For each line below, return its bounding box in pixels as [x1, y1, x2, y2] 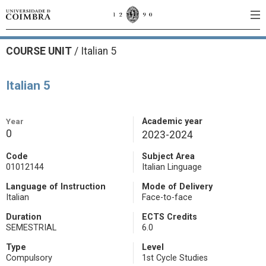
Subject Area [142, 151, 195, 161]
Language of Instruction [6, 182, 106, 192]
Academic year [142, 116, 202, 126]
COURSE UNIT [6, 45, 74, 57]
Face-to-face [142, 192, 192, 202]
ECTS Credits [142, 212, 197, 222]
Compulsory [6, 253, 52, 263]
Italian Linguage [142, 162, 202, 172]
